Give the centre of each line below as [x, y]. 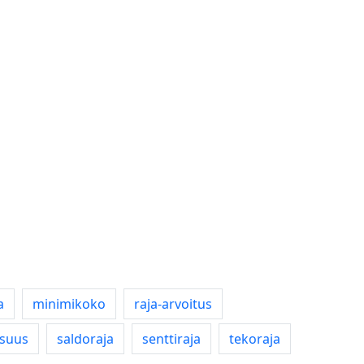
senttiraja [171, 339]
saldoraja [85, 339]
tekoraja [255, 339]
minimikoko [69, 304]
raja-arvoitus [173, 304]
